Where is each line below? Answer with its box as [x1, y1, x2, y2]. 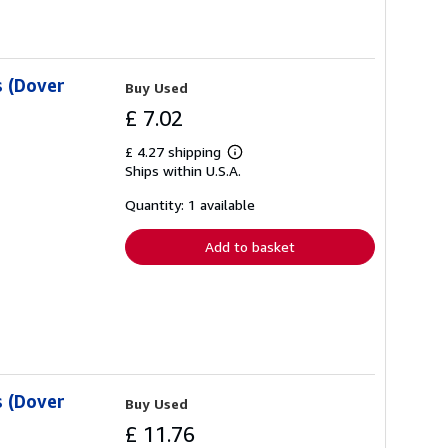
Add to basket [205, 238, 295, 256]
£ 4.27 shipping [125, 143, 225, 161]
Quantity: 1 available [125, 196, 255, 214]
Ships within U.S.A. [125, 162, 241, 180]
